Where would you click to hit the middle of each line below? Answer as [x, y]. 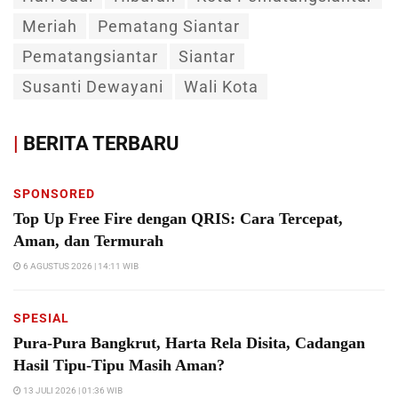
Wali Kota [221, 86]
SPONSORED [54, 193]
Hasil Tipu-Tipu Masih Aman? [119, 365]
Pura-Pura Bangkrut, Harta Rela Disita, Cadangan [189, 342]
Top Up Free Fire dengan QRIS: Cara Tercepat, [178, 218]
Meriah [50, 26]
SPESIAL [41, 318]
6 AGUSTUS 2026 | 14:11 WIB [80, 266]
